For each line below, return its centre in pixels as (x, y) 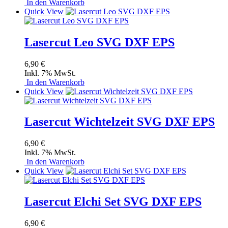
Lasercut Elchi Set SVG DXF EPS (113, 202)
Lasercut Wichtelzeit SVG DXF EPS (120, 122)
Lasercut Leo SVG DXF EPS (99, 42)
